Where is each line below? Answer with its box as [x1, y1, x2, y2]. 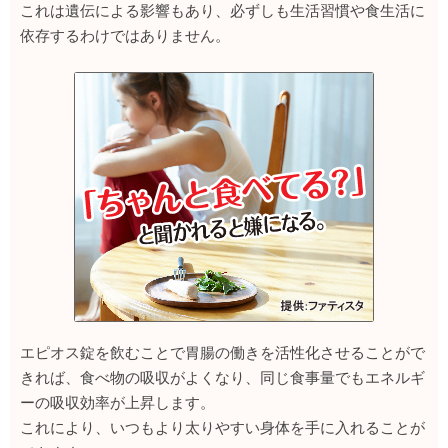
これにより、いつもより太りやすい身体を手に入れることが [20, 417, 425, 438]
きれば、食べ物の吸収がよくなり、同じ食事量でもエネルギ [20, 367, 425, 388]
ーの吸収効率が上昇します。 [20, 392, 215, 413]
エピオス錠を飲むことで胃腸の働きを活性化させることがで [20, 342, 425, 363]
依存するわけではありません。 [20, 25, 230, 46]
